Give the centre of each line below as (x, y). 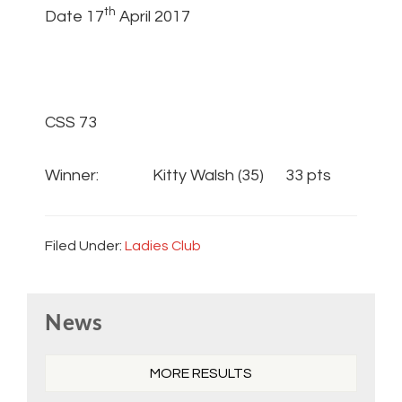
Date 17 (74, 17)
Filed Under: (85, 246)
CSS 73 (71, 123)
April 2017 (153, 17)
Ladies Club (163, 246)
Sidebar (68, 336)
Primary (70, 307)
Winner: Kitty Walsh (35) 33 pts (188, 176)
